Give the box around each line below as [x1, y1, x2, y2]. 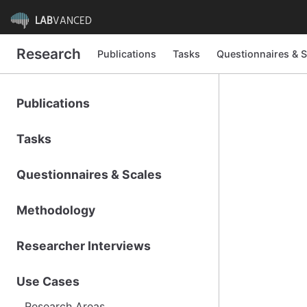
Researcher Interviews [16, 238, 151, 254]
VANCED [53, 12, 92, 29]
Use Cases [16, 274, 79, 289]
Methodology [16, 203, 95, 218]
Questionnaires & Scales [16, 167, 162, 182]
